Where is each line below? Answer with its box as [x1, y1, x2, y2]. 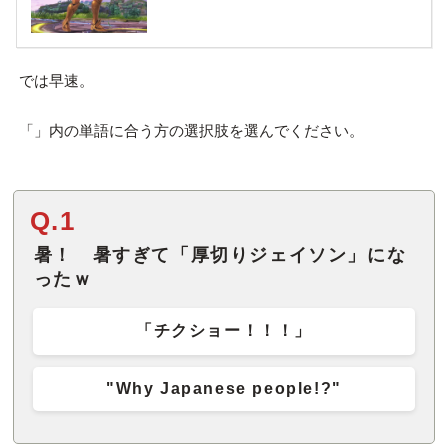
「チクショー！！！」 [136, 321, 312, 339]
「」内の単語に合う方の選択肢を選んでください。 [18, 122, 364, 140]
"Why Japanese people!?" [106, 380, 342, 398]
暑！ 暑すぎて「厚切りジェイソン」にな [33, 244, 407, 265]
